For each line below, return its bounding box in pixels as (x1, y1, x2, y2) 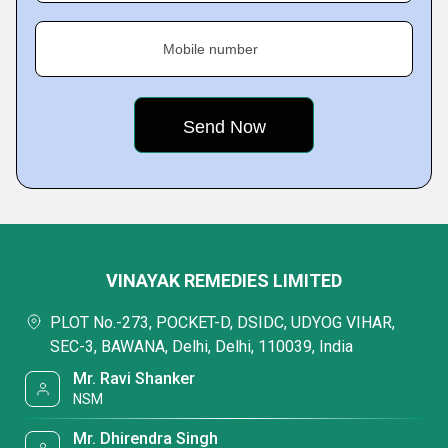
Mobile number (163, 41, 258, 57)
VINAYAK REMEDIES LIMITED (106, 270, 342, 291)
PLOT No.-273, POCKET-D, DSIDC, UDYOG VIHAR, (50, 313, 395, 332)
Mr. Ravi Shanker (73, 369, 196, 388)
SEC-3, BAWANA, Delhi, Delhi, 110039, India (50, 337, 353, 356)
